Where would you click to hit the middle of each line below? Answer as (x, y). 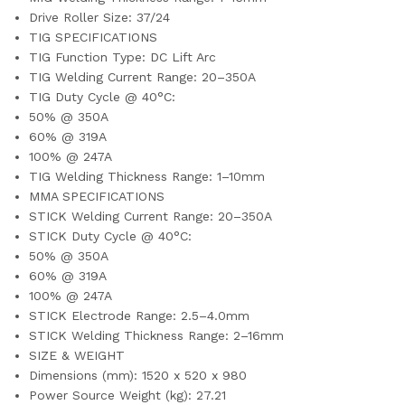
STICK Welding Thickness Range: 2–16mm (157, 335)
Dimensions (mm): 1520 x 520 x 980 (138, 375)
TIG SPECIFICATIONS (94, 37)
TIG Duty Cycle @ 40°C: (103, 96)
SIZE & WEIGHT (77, 355)
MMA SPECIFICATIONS (97, 196)
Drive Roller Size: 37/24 (100, 17)
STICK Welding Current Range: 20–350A (151, 216)
